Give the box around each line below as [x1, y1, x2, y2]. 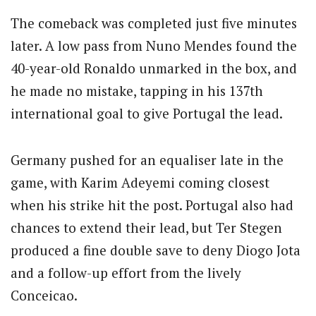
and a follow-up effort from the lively [11, 264, 241, 282]
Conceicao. [11, 286, 78, 305]
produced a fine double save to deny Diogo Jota [11, 241, 300, 260]
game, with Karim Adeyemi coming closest [11, 174, 269, 192]
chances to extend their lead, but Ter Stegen [11, 219, 282, 237]
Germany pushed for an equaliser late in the [11, 151, 284, 169]
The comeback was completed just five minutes [11, 14, 297, 32]
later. [11, 37, 45, 55]
